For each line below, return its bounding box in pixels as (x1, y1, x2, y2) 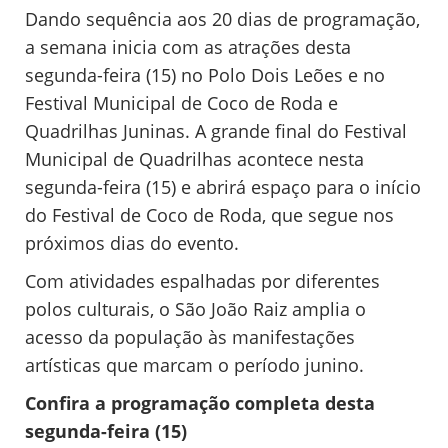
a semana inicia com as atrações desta (25, 35, 351, 60)
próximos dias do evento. (25, 231, 239, 256)
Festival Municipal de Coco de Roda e (25, 91, 338, 116)
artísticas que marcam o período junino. (25, 353, 364, 378)
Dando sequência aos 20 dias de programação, (25, 7, 420, 32)
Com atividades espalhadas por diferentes (25, 269, 380, 294)
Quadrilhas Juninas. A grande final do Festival (25, 119, 407, 144)
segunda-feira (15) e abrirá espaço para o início (25, 175, 421, 200)
